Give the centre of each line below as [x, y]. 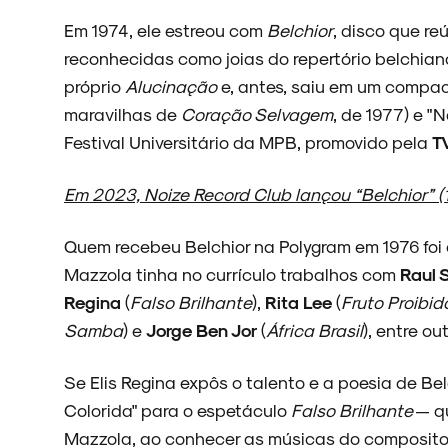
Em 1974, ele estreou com [165, 29]
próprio [94, 85]
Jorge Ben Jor [201, 329]
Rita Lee [298, 301]
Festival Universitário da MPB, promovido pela [248, 141]
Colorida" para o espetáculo [177, 409]
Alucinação [171, 85]
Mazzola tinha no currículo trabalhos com [232, 273]
